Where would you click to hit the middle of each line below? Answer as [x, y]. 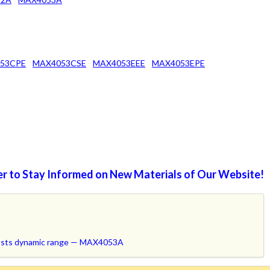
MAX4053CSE [59, 63]
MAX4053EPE [178, 63]
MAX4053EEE [119, 63]
